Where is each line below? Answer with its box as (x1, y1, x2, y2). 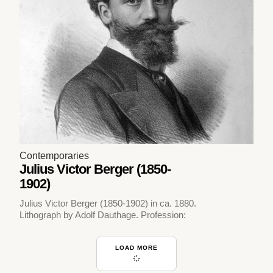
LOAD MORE (115, 244, 158, 251)
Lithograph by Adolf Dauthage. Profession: (19, 210, 186, 221)
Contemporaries (19, 151, 90, 161)
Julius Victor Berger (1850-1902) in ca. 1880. (19, 198, 197, 209)
